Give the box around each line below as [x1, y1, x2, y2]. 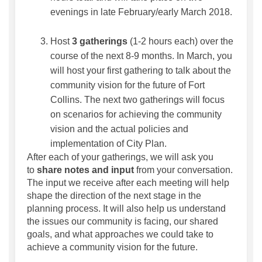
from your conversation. [134, 164, 233, 175]
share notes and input [37, 164, 134, 175]
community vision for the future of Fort [50, 80, 205, 90]
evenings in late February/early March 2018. [50, 6, 232, 17]
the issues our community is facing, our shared [27, 216, 218, 226]
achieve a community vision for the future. [27, 242, 198, 252]
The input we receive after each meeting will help [27, 177, 229, 188]
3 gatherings [72, 36, 127, 46]
